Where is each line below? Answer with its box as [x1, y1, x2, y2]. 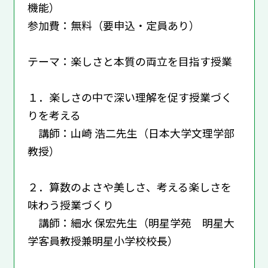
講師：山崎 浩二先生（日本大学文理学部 [27, 124, 234, 141]
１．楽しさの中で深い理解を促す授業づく [27, 89, 232, 105]
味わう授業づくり [27, 196, 114, 212]
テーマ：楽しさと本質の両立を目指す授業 [27, 53, 232, 69]
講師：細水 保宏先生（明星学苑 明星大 [27, 214, 234, 230]
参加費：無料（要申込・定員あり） [27, 17, 200, 33]
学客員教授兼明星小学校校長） [27, 232, 178, 248]
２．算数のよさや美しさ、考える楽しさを [27, 178, 232, 194]
